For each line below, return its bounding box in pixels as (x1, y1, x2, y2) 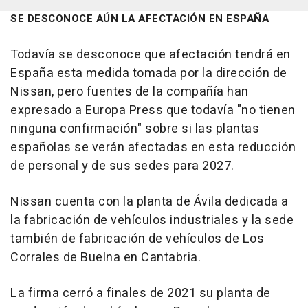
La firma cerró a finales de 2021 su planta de (10, 284, 271, 303)
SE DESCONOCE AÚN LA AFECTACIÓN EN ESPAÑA (10, 11, 269, 27)
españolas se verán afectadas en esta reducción (10, 138, 296, 157)
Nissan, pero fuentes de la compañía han (10, 82, 249, 102)
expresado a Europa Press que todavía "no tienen (10, 101, 296, 120)
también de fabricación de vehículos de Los (10, 230, 264, 249)
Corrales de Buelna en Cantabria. (10, 248, 201, 267)
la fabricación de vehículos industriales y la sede (10, 211, 294, 230)
